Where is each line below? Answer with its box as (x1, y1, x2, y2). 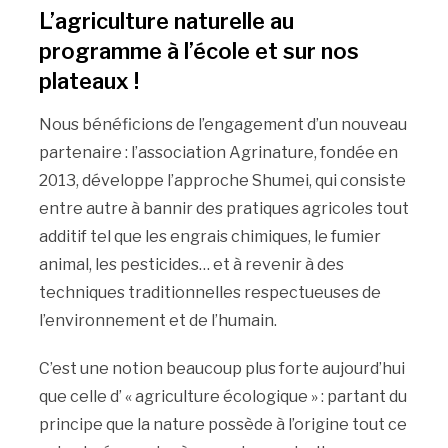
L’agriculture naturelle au (38, 8, 294, 35)
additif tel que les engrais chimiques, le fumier (38, 227, 381, 247)
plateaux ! (38, 68, 139, 95)
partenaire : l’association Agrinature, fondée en (38, 143, 398, 163)
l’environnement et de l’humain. (38, 311, 277, 331)
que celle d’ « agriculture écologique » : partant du (38, 387, 407, 407)
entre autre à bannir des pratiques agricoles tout (38, 199, 409, 219)
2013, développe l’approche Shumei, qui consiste (38, 171, 406, 191)
